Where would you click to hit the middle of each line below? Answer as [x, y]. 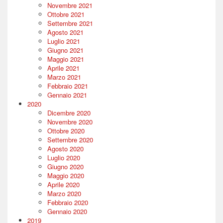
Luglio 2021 [64, 41]
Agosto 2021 [65, 32]
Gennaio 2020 [67, 212]
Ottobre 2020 [66, 131]
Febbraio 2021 [68, 86]
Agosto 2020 [65, 149]
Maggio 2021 [66, 59]
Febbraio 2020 [68, 203]
